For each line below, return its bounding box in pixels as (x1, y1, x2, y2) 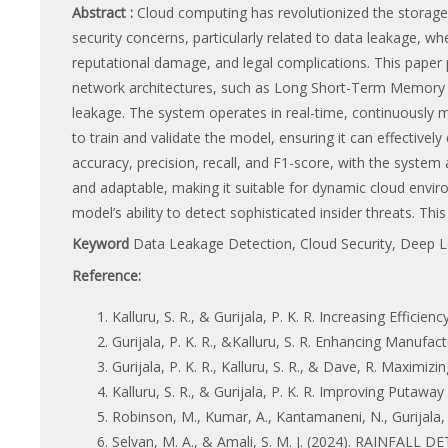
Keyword (72, 234, 133, 254)
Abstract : (72, 2, 137, 22)
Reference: (72, 265, 141, 285)
